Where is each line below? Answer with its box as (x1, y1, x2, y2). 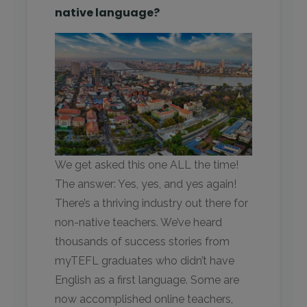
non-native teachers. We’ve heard (55, 215, 222, 229)
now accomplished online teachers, (55, 292, 233, 306)
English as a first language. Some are (55, 273, 239, 286)
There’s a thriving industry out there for (55, 196, 248, 210)
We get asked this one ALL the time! (55, 158, 238, 171)
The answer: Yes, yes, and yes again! (55, 177, 236, 191)
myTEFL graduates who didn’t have (55, 254, 234, 267)
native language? (55, 5, 160, 21)
